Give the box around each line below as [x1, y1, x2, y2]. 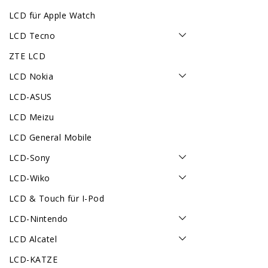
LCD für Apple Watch [9, 10, 96, 22]
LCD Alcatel [9, 233, 57, 245]
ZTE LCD [9, 50, 46, 62]
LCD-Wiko [9, 172, 50, 184]
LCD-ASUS [9, 91, 52, 103]
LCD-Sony [9, 152, 50, 164]
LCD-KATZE [9, 254, 58, 266]
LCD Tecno [9, 30, 56, 42]
